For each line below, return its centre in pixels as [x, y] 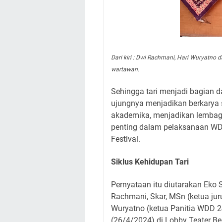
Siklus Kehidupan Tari [150, 162]
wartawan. [126, 69]
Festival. [126, 139]
